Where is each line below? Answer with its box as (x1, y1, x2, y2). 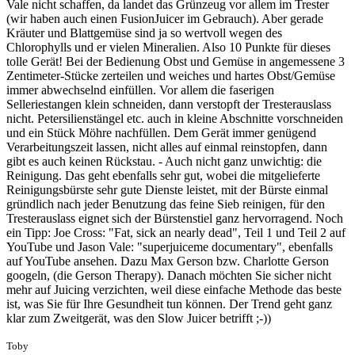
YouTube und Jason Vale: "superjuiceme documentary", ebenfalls (6, 239, 333, 254)
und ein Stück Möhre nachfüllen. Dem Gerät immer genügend (6, 125, 316, 139)
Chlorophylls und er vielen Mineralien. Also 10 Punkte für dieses (6, 40, 330, 54)
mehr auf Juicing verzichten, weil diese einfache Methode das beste (6, 282, 342, 296)
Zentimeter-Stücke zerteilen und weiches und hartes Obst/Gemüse (6, 68, 335, 82)
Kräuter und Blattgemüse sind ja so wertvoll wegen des (6, 25, 282, 40)
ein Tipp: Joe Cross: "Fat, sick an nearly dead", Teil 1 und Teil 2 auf (6, 225, 345, 239)
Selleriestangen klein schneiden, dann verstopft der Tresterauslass (6, 97, 331, 111)
